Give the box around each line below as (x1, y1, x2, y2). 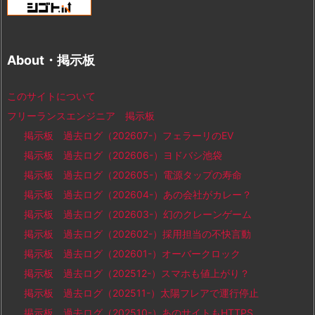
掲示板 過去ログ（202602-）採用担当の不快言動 (24, 227, 252, 240)
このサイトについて (7, 89, 96, 102)
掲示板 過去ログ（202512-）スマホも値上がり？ (24, 266, 250, 279)
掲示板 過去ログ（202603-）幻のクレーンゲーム (24, 207, 252, 220)
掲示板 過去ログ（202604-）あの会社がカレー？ (24, 188, 252, 200)
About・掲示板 (7, 53, 95, 68)
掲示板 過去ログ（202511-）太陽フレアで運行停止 (24, 286, 259, 299)
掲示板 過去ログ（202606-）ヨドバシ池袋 (24, 148, 223, 161)
